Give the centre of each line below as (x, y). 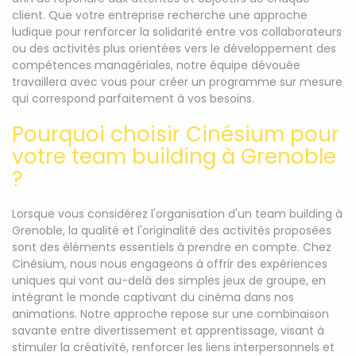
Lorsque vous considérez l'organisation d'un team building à (177, 214)
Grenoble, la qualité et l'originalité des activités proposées (172, 230)
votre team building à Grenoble (174, 157)
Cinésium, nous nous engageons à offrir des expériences (170, 264)
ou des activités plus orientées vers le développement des (174, 48)
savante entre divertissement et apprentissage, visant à (168, 331)
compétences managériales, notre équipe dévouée (156, 65)
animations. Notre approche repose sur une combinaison (170, 314)
